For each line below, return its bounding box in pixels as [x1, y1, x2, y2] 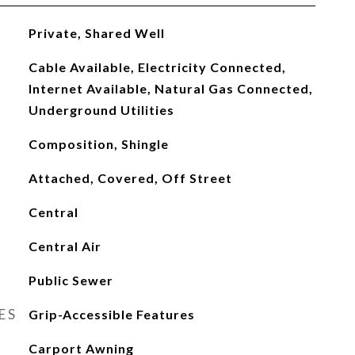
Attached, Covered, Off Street [28, 170, 232, 185]
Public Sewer [28, 273, 113, 288]
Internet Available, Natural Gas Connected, [28, 81, 313, 96]
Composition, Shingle [28, 136, 169, 151]
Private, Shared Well [28, 25, 165, 40]
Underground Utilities [28, 102, 174, 117]
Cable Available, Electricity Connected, [28, 59, 286, 74]
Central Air [28, 239, 101, 254]
